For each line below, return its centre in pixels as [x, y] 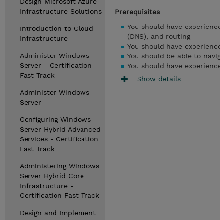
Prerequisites [137, 12]
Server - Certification [56, 65]
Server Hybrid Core [52, 176]
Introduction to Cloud [56, 28]
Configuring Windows [55, 119]
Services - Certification [59, 139]
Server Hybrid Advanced [60, 129]
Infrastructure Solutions [61, 11]
